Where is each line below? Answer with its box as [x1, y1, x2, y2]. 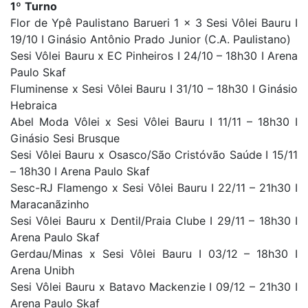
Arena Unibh [10, 263, 74, 277]
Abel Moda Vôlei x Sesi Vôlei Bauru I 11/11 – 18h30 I [10, 114, 298, 129]
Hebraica [10, 98, 57, 112]
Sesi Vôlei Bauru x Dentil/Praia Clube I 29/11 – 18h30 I [10, 213, 298, 228]
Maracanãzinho [10, 197, 89, 211]
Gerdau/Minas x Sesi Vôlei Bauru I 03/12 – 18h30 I [10, 246, 298, 261]
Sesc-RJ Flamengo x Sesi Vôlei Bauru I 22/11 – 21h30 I [10, 180, 298, 195]
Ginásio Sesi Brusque [10, 131, 120, 145]
